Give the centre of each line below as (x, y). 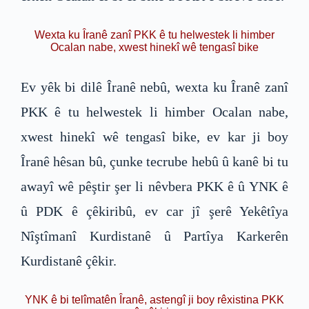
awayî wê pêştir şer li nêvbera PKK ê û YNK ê (154, 186)
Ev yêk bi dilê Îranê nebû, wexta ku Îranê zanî (154, 87)
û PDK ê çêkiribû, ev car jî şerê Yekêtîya (154, 211)
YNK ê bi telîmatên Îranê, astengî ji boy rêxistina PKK (154, 299)
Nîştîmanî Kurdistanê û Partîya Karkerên (154, 236)
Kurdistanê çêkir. (69, 260)
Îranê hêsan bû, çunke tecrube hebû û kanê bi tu (154, 161)
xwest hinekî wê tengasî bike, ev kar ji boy (154, 136)
